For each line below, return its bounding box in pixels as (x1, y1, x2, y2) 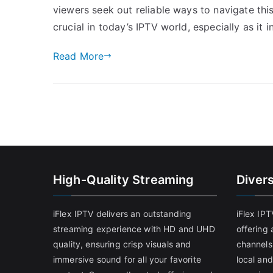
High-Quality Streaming (53, 172, 194, 187)
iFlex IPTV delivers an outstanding (53, 208, 192, 219)
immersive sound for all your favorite (53, 254, 201, 264)
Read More (53, 49, 104, 62)
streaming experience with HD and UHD (53, 224, 215, 234)
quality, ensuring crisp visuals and (53, 239, 191, 249)
